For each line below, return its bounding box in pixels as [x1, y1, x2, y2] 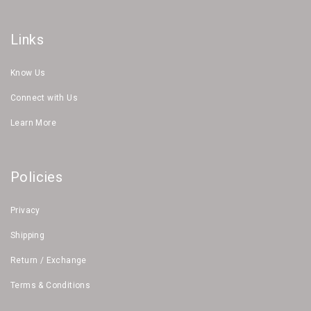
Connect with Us [10, 92, 78, 103]
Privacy [10, 205, 40, 215]
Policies [10, 168, 63, 185]
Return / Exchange [10, 255, 87, 265]
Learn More [10, 117, 56, 128]
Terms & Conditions [10, 280, 91, 290]
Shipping [10, 230, 45, 240]
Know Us [10, 67, 46, 78]
